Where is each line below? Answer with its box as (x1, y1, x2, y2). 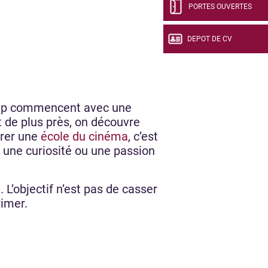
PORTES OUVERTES (188, 2, 252, 11)
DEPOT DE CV (187, 35, 232, 43)
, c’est (128, 129, 158, 144)
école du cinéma (41, 129, 128, 144)
